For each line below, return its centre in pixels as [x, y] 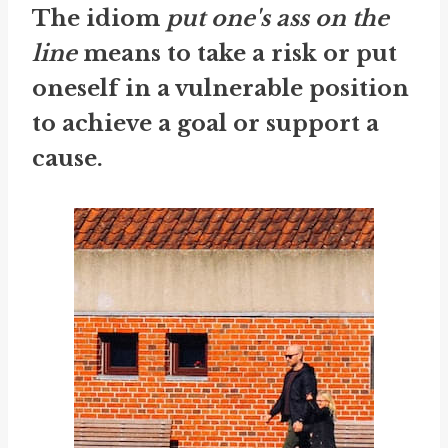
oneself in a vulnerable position [220, 89]
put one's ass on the [277, 19]
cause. [67, 159]
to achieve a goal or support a [205, 124]
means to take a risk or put [237, 54]
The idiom [99, 19]
